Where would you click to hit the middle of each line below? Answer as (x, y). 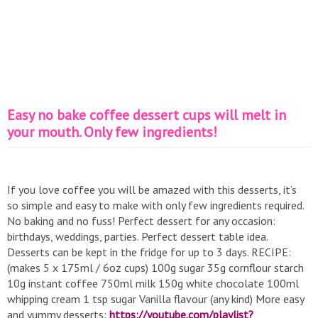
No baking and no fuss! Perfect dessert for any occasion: (141, 221)
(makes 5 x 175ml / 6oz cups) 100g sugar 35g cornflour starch (155, 268)
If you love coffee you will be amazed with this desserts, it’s (152, 190)
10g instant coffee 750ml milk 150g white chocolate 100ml (153, 283)
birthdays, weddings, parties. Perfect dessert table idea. (137, 236)
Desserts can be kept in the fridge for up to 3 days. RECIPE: (149, 252)
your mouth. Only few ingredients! (112, 132)
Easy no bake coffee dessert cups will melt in (147, 115)
